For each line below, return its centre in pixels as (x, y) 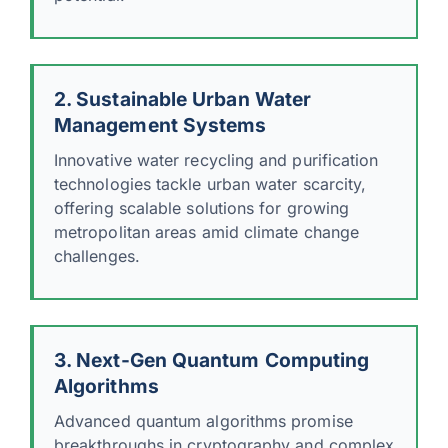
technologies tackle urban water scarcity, (210, 183)
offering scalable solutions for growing (202, 207)
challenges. (97, 255)
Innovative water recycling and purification (216, 159)
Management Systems (160, 124)
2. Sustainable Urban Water (183, 98)
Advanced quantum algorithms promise (203, 420)
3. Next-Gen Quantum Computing (212, 359)
